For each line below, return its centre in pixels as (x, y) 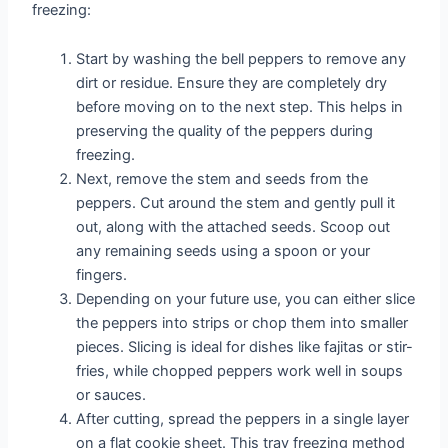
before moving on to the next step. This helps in (240, 107)
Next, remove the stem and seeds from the (222, 179)
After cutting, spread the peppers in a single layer (243, 419)
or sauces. (111, 395)
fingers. (102, 275)
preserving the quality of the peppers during (225, 131)
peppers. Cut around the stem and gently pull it (236, 203)
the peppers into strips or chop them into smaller (242, 323)
